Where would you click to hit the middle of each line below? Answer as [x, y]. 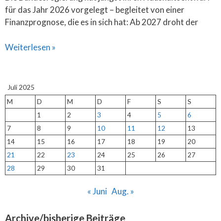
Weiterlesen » [30, 47]
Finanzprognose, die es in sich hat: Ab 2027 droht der [102, 22]
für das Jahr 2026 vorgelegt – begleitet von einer [95, 10]
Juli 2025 [21, 87]
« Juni [97, 191]
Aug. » [123, 191]
